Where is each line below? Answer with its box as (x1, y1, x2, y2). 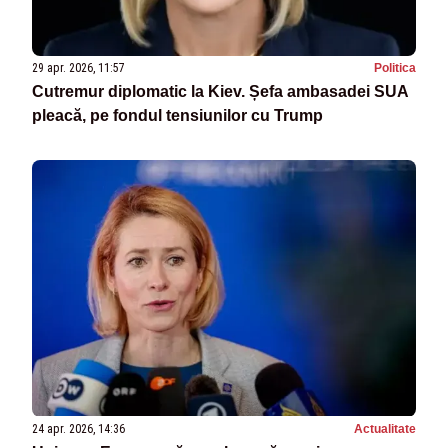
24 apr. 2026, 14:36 (32, 421, 125, 436)
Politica (374, 61, 416, 76)
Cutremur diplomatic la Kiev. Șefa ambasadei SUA (32, 83, 409, 101)
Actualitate (354, 421, 416, 436)
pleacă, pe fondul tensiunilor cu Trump (32, 107, 323, 125)
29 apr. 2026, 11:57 (32, 61, 125, 76)
